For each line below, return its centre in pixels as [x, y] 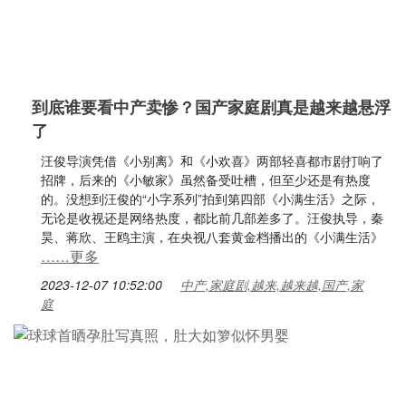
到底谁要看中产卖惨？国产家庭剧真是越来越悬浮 [211, 107]
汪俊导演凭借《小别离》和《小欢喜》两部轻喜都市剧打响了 [212, 160]
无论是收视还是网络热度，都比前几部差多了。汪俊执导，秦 [212, 217]
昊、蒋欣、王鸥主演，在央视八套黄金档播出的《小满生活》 [212, 237]
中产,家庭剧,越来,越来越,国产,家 [272, 285]
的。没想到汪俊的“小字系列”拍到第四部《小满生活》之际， [210, 198]
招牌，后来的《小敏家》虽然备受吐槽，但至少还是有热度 [206, 179]
